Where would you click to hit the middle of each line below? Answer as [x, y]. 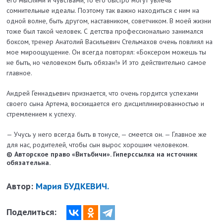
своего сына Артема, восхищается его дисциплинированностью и [106, 104]
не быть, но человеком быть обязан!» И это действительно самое [107, 63]
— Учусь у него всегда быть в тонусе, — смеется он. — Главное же [107, 135]
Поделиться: [33, 212]
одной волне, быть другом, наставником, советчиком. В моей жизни [109, 21]
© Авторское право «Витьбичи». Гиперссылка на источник [102, 154]
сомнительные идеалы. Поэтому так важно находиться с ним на [103, 11]
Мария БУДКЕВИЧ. [73, 186]
